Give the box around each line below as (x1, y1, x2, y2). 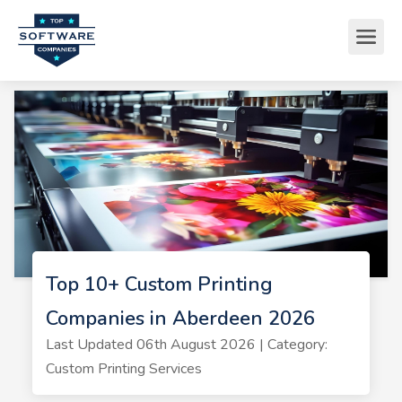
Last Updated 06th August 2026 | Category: (45, 335, 328, 354)
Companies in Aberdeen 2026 (45, 305, 315, 332)
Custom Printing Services (45, 359, 202, 379)
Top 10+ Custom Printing (45, 271, 273, 298)
